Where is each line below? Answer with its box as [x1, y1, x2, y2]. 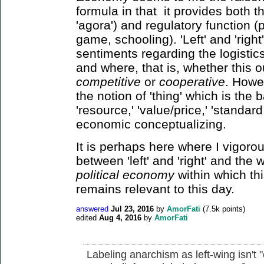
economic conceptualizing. [76, 117, 230, 131]
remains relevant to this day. [76, 181, 235, 196]
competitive [76, 74, 141, 88]
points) [220, 204, 245, 213]
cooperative [159, 74, 225, 88]
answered [76, 204, 108, 213]
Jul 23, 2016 [111, 204, 154, 213]
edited [76, 213, 97, 222]
